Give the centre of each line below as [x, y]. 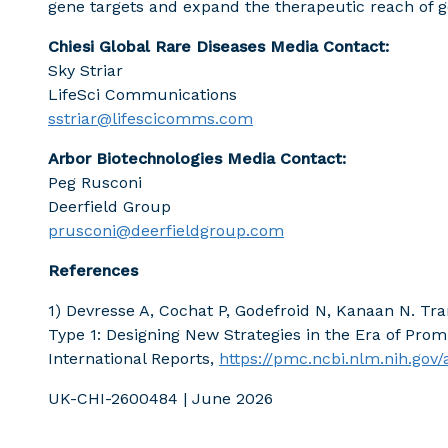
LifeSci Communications [142, 94]
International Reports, [133, 358]
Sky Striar [85, 70]
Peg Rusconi [95, 182]
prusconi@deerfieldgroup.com [166, 230]
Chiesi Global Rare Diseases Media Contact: [218, 46]
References [93, 270]
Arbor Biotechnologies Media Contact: [197, 158]
